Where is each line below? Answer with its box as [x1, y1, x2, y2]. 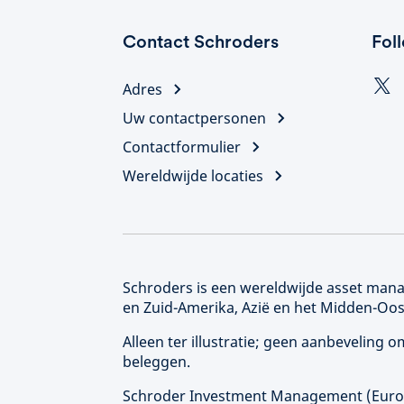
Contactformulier [123, 137, 241, 157]
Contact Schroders [123, 31, 279, 52]
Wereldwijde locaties [123, 166, 263, 186]
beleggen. [123, 352, 190, 372]
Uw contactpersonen [123, 108, 266, 128]
